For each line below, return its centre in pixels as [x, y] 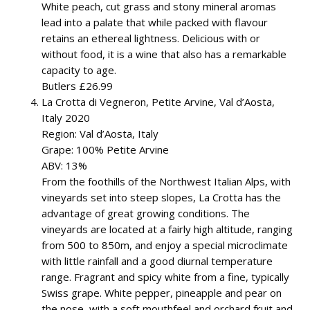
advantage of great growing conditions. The [146, 213]
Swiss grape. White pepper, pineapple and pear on [162, 293]
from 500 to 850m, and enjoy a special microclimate [165, 245]
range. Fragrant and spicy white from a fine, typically [165, 277]
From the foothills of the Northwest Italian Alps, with [166, 181]
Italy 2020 [66, 118]
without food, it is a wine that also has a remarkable [164, 54]
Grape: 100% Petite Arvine [105, 149]
